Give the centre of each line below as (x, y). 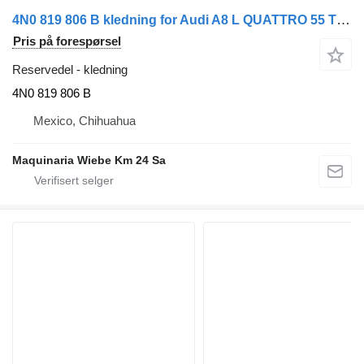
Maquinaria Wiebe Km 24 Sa (89, 160)
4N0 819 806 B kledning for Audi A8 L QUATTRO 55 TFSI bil (343, 20)
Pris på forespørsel (67, 41)
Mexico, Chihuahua (84, 121)
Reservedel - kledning (70, 70)
